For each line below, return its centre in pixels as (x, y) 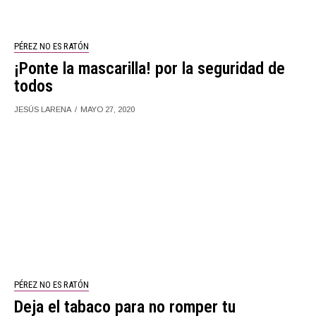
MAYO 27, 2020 (108, 109)
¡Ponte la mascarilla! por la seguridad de (150, 68)
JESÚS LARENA (43, 109)
